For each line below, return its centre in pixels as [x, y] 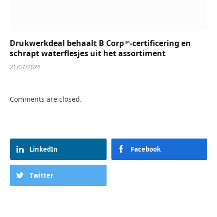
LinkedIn [44, 149]
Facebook [146, 149]
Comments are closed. [46, 99]
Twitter [41, 176]
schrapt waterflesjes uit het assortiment [88, 54]
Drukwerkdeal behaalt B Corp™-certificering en [100, 43]
